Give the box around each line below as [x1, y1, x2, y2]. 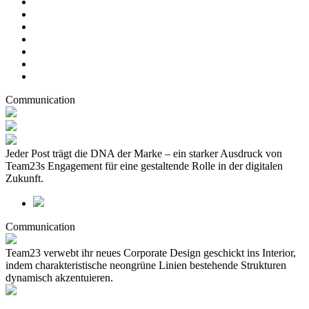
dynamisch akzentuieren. [6, 271, 113, 283]
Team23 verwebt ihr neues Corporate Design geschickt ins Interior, [6, 246, 296, 259]
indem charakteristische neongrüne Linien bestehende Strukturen [6, 259, 286, 271]
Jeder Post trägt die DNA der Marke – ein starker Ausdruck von [6, 147, 282, 159]
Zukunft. [6, 172, 43, 184]
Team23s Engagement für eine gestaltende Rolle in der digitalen [6, 159, 283, 172]
